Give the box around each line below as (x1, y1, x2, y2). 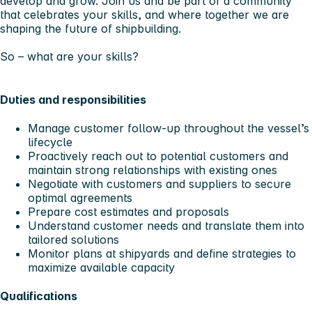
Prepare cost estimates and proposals (28, 204, 229, 219)
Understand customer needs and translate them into (28, 218, 304, 233)
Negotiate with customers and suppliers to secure (28, 176, 291, 191)
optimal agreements (28, 190, 132, 205)
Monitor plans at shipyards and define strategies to (28, 246, 296, 260)
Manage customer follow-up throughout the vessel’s (28, 120, 309, 135)
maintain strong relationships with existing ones (28, 162, 277, 177)
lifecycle (28, 134, 72, 149)
